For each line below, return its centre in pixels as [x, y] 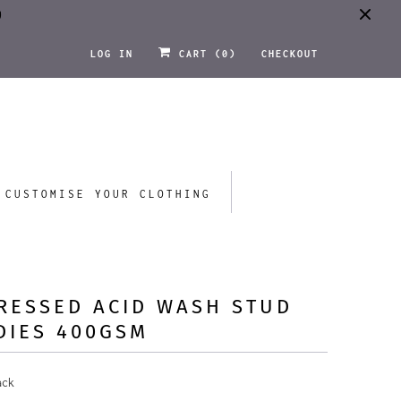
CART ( [197, 54]
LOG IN [112, 54]
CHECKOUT [290, 54]
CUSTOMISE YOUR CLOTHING [108, 193]
